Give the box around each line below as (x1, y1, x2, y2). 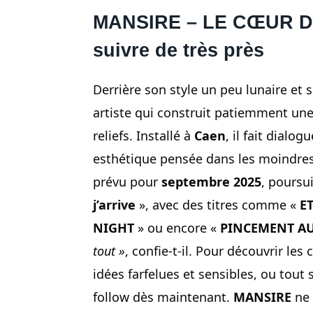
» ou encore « (134, 219, 220, 237)
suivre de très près (93, 40, 264, 61)
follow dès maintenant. (93, 289, 233, 306)
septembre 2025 (161, 173, 261, 191)
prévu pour (93, 173, 161, 191)
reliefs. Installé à (93, 127, 194, 145)
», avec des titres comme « (136, 196, 300, 214)
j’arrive (93, 196, 136, 214)
